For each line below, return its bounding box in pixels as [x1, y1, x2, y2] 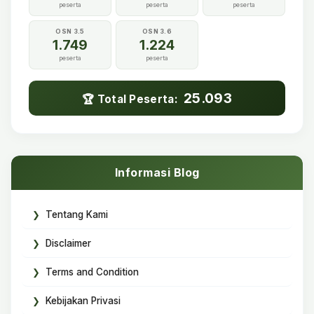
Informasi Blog [114, 165, 200, 179]
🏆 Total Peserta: [82, 93, 182, 106]
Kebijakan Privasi [46, 295, 121, 306]
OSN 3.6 [142, 27, 172, 35]
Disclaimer [46, 238, 91, 249]
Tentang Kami [46, 209, 108, 220]
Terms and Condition [46, 266, 139, 278]
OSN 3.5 [55, 27, 85, 35]
